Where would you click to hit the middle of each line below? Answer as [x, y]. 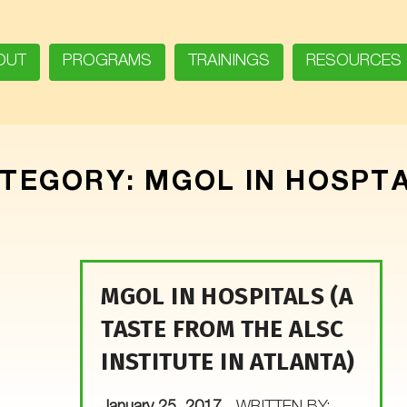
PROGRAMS [107, 62]
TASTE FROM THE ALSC [223, 329]
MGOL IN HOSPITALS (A [227, 296]
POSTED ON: [115, 393]
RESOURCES [353, 62]
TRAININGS [228, 62]
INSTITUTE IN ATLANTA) [228, 362]
